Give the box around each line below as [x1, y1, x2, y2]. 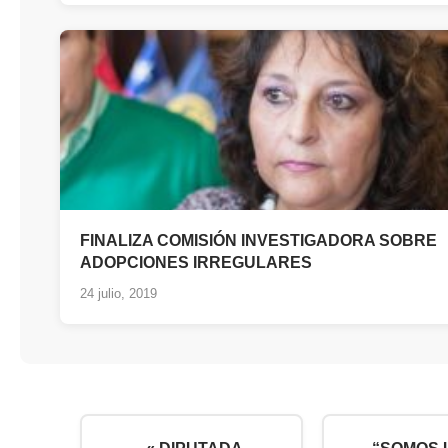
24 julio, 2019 [80, 286, 157, 302]
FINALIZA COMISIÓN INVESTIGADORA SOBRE [80, 232, 437, 250]
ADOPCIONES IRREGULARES [80, 254, 312, 272]
